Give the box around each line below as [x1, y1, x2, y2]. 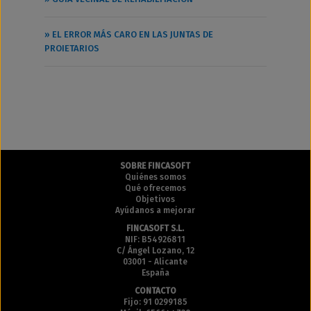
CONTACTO [134, 285, 176, 296]
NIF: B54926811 [125, 234, 186, 244]
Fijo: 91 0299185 [123, 296, 187, 307]
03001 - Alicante [123, 256, 188, 267]
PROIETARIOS [44, 42, 99, 53]
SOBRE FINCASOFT [120, 160, 191, 171]
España [141, 267, 169, 278]
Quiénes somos [124, 171, 186, 182]
